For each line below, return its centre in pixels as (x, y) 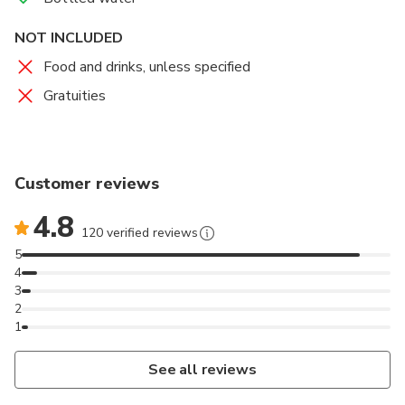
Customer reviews (87, 184)
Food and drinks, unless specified (147, 67)
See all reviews (202, 370)
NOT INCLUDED (69, 38)
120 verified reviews (139, 233)
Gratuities (75, 96)
